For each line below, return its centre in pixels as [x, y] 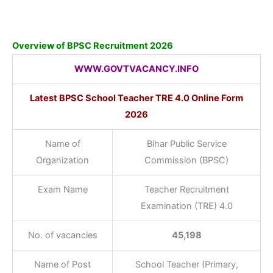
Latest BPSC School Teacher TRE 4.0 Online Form [136, 98]
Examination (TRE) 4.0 [186, 206]
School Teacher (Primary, [186, 264]
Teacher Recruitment [186, 189]
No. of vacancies [62, 235]
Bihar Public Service [186, 144]
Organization [62, 160]
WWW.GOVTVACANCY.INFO [136, 69]
